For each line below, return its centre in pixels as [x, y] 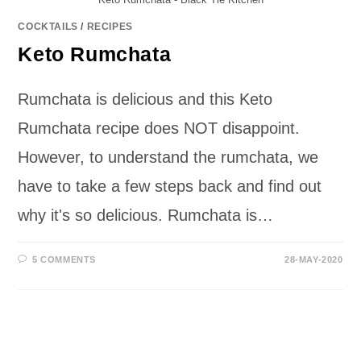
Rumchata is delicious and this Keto [145, 99]
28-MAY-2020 [313, 259]
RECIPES [110, 26]
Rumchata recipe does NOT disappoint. [159, 128]
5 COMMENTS [64, 259]
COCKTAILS [48, 26]
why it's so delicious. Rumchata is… [146, 215]
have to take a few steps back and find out [170, 186]
